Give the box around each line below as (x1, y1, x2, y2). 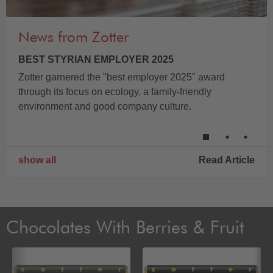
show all (18, 155, 56, 166)
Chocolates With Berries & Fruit (6, 220, 244, 238)
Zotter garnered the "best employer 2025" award (18, 72, 225, 83)
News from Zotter (18, 30, 129, 46)
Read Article (199, 155, 255, 166)
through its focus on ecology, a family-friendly (18, 87, 211, 97)
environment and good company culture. (18, 101, 191, 112)
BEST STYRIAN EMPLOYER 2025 (18, 54, 174, 65)
